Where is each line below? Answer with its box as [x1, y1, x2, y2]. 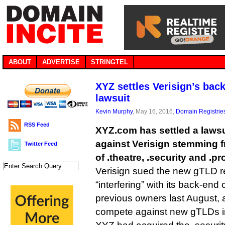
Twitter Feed [25, 141, 57, 147]
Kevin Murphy [95, 108, 133, 115]
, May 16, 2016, [133, 108, 176, 115]
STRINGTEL [91, 58, 128, 66]
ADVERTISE [42, 58, 80, 66]
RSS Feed [24, 122, 50, 128]
